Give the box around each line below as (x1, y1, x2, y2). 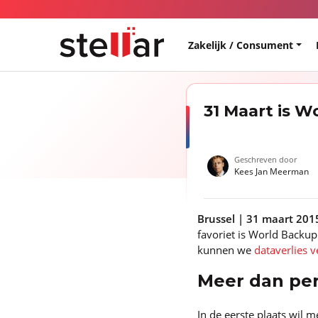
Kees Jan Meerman (234, 165, 309, 177)
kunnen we (197, 242, 254, 257)
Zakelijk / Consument (188, 38, 294, 52)
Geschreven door (234, 153, 297, 165)
